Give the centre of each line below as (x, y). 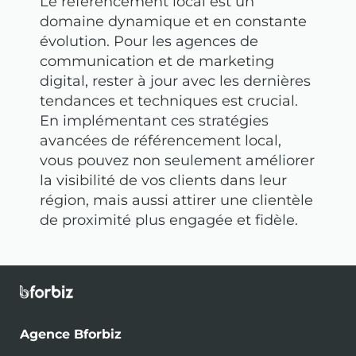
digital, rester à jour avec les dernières (175, 81)
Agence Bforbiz (71, 334)
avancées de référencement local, (161, 141)
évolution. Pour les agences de (149, 42)
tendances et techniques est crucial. (169, 101)
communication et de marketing (157, 62)
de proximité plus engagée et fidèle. (169, 221)
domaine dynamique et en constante (173, 22)
